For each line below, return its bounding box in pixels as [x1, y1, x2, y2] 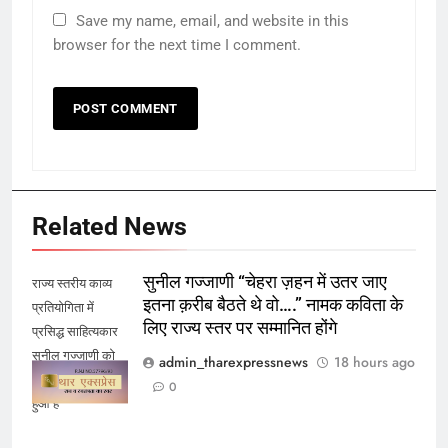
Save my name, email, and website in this [76, 12, 349, 31]
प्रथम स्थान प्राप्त [32, 372, 116, 388]
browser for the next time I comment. [53, 36, 301, 55]
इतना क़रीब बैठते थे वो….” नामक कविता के [143, 295, 403, 316]
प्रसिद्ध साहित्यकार [32, 324, 118, 340]
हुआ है [32, 396, 59, 412]
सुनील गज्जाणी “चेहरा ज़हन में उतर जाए [143, 272, 387, 293]
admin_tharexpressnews [159, 352, 308, 373]
